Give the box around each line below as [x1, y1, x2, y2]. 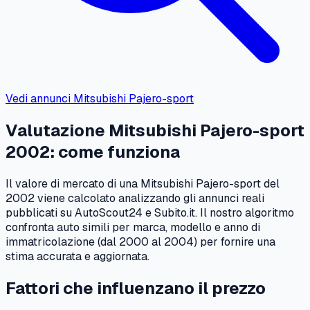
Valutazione [6, 120, 109, 142]
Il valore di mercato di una [6, 176, 140, 191]
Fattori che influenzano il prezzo [6, 277, 266, 299]
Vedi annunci [6, 91, 73, 107]
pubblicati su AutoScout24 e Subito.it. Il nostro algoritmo [6, 205, 294, 220]
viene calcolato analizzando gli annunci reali [35, 190, 264, 206]
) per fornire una [194, 234, 275, 249]
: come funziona [50, 141, 180, 163]
